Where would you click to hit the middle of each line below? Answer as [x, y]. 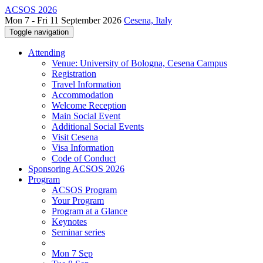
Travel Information [86, 84]
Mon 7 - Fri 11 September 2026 [64, 20]
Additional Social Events [98, 127]
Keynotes [69, 222]
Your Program [78, 200]
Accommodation [82, 95]
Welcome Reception [89, 105]
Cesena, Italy [148, 20]
